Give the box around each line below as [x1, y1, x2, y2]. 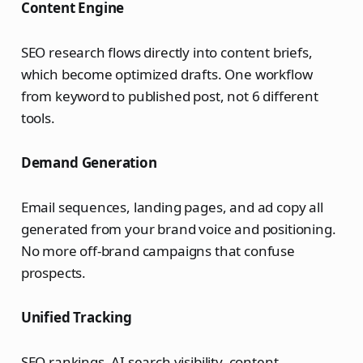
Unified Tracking [20, 308, 132, 327]
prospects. [20, 263, 87, 283]
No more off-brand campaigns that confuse [20, 241, 295, 261]
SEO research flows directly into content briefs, [20, 43, 313, 62]
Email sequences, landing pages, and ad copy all [20, 198, 323, 217]
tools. [20, 109, 55, 128]
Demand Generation [20, 153, 157, 173]
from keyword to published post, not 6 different [20, 87, 318, 106]
